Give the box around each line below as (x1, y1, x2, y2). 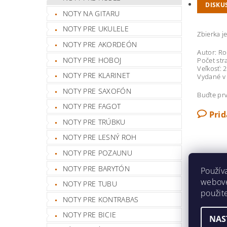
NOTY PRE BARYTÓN (62, 163, 130, 173)
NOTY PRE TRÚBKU (62, 117, 126, 127)
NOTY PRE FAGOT (62, 101, 121, 111)
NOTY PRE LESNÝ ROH (62, 132, 137, 142)
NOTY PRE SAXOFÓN (62, 86, 131, 96)
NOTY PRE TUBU (62, 179, 117, 189)
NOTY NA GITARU (62, 8, 120, 18)
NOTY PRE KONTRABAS (62, 194, 139, 204)
